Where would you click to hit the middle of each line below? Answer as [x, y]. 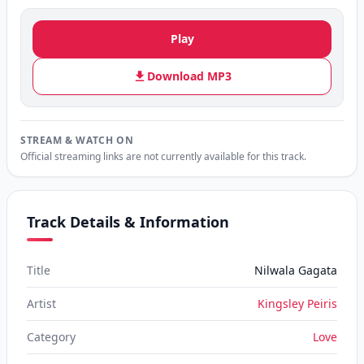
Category [51, 337]
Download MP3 [189, 76]
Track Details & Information [128, 222]
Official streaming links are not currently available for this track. [163, 156]
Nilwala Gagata [296, 270]
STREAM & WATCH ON [77, 140]
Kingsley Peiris [297, 303]
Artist [41, 303]
